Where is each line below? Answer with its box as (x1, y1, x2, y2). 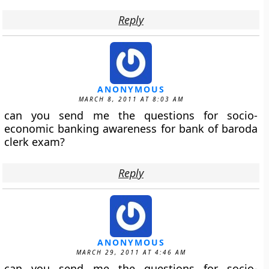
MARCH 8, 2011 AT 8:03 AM (78, 95, 184, 103)
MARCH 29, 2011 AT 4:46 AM (76, 248, 186, 256)
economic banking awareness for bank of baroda (4, 121, 258, 136)
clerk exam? (4, 134, 65, 149)
